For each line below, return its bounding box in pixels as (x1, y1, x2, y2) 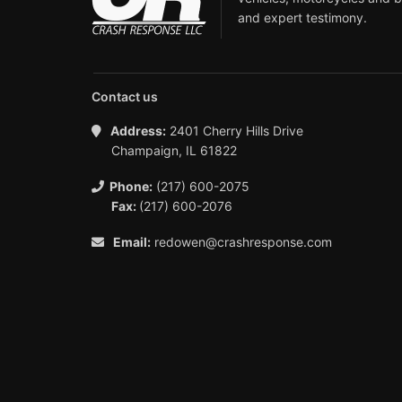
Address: (110, 123, 166, 138)
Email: (113, 234, 151, 249)
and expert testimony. (238, 10, 367, 25)
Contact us (92, 89, 158, 104)
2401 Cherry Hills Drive (166, 123, 303, 138)
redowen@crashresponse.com (154, 234, 332, 249)
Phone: (109, 179, 153, 194)
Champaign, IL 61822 (111, 143, 237, 158)
